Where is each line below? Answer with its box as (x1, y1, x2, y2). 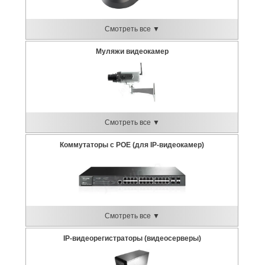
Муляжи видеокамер (95, 47, 169, 56)
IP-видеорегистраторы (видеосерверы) (63, 234, 201, 243)
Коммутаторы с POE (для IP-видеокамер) (60, 141, 204, 149)
